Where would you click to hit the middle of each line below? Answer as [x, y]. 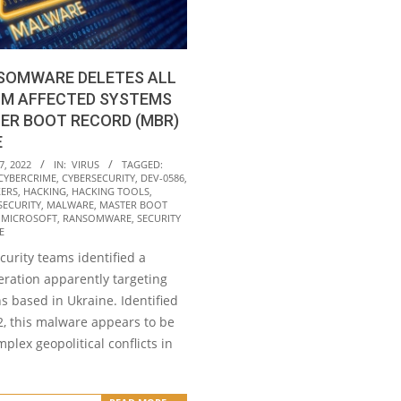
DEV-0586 [162, 178]
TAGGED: [142, 165]
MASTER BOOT [133, 205]
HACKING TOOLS [111, 192]
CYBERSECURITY [98, 178]
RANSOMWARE [97, 218]
